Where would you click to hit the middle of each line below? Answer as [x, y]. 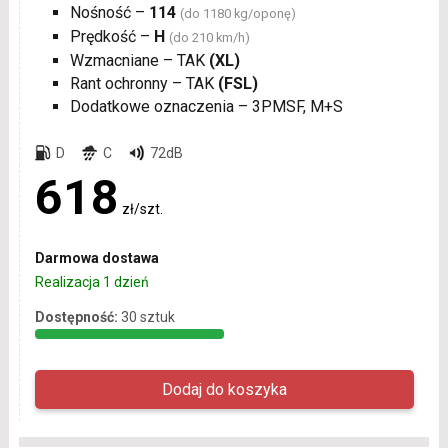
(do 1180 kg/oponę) [237, 14]
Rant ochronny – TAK [143, 84]
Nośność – [109, 13]
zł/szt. [142, 209]
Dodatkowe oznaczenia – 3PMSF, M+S [206, 107]
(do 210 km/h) [209, 38]
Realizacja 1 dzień [91, 282]
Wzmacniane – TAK [139, 61]
